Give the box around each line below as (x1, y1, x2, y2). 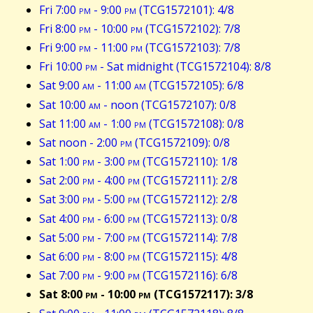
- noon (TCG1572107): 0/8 (101, 96, 236, 112)
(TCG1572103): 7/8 (143, 39, 240, 55)
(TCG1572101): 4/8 (136, 1, 234, 17)
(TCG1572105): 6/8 (146, 78, 244, 94)
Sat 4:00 (39, 210, 82, 226)
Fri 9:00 (39, 39, 79, 55)
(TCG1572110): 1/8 (140, 154, 238, 170)
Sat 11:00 (39, 115, 89, 131)
